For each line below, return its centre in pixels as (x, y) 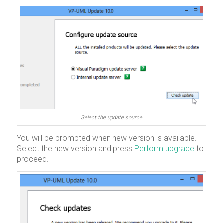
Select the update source (111, 118)
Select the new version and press (75, 148)
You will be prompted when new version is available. (107, 138)
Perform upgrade (165, 148)
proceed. (33, 159)
